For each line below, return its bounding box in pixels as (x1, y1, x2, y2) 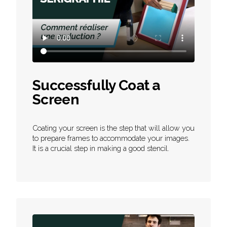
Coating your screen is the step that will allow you (32, 124, 195, 132)
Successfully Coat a (32, 77, 160, 94)
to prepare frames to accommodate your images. (32, 134, 190, 142)
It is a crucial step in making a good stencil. (32, 144, 169, 153)
